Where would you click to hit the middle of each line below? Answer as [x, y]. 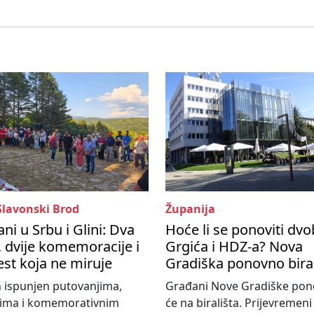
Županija [190, 209]
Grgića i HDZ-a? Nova [234, 247]
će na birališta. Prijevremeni [239, 303]
